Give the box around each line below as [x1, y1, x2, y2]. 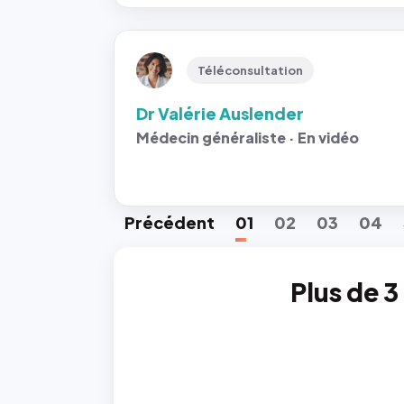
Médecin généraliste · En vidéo [136, 128, 359, 147]
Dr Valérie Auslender [136, 103, 304, 124]
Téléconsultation [197, 63, 303, 78]
